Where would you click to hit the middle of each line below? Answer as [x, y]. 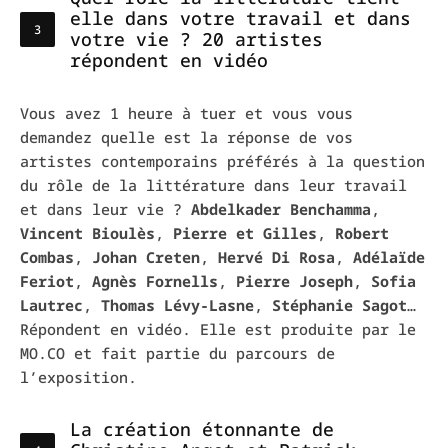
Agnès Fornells [155, 281]
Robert [362, 233]
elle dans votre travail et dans [240, 18]
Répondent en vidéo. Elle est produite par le [218, 329]
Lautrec [51, 305]
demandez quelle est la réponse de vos [186, 137]
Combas [47, 257]
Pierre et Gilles [245, 233]
